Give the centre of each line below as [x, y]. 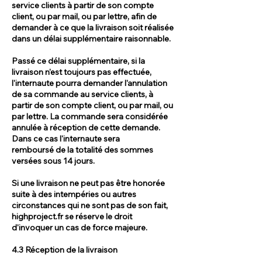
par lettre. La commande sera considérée [90, 116]
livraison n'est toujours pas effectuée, [82, 72]
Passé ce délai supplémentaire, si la [78, 61]
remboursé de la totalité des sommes [82, 149]
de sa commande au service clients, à [82, 94]
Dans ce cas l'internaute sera [66, 138]
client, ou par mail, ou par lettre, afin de [84, 16]
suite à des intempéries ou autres [74, 194]
